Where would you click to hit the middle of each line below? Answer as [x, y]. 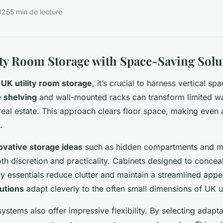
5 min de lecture [36, 12]
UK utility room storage [47, 83]
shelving [20, 97]
